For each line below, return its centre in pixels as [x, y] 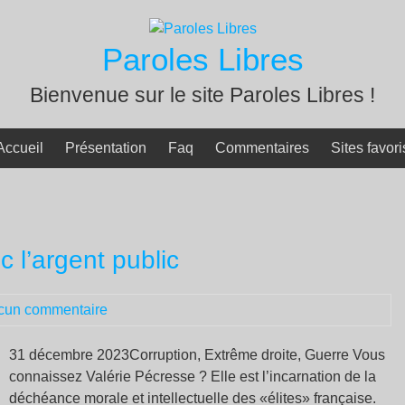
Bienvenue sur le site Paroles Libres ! [202, 95]
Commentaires [262, 148]
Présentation [106, 148]
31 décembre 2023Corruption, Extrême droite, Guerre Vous [197, 355]
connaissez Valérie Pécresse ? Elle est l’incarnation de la [193, 377]
